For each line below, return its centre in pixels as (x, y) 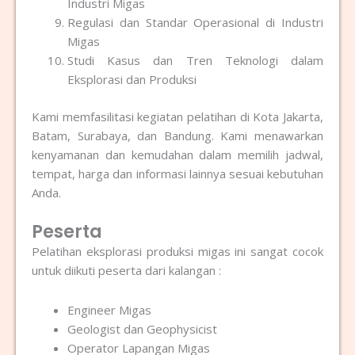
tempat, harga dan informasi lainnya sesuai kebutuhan (177, 173)
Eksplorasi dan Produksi (132, 80)
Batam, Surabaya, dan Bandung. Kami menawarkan (177, 135)
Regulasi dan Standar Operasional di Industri (195, 23)
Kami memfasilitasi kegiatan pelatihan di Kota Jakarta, (177, 116)
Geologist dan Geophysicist (142, 329)
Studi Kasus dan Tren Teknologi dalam (195, 61)
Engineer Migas (109, 310)
